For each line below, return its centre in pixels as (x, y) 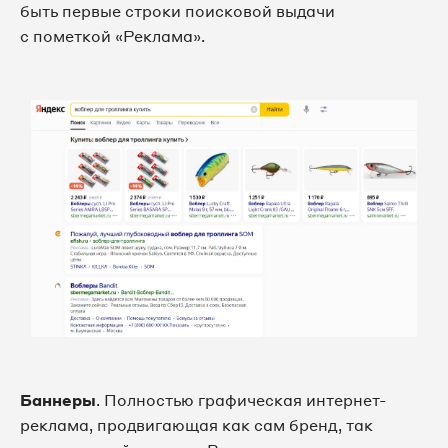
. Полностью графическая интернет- (241, 400)
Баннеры (58, 400)
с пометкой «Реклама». (112, 36)
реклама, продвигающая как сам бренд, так (196, 425)
